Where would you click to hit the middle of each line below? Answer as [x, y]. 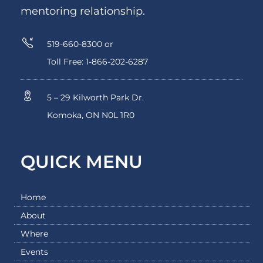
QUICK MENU [81, 161]
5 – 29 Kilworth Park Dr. [95, 97]
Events [34, 252]
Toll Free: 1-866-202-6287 [97, 61]
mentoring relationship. [82, 11]
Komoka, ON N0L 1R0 [90, 115]
